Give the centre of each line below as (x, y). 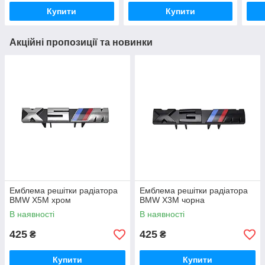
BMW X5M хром (40, 200)
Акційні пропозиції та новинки (81, 43)
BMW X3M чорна (172, 200)
